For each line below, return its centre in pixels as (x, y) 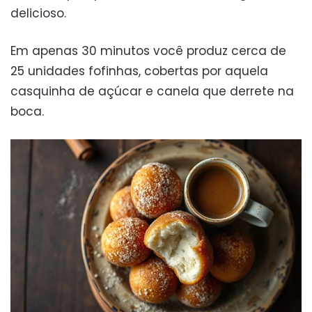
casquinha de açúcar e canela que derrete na (152, 92)
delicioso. (38, 14)
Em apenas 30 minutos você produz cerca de (148, 51)
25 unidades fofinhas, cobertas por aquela (139, 71)
